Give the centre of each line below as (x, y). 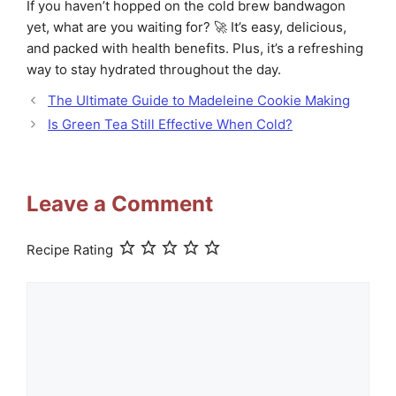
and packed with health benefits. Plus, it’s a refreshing (195, 48)
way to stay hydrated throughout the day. (154, 69)
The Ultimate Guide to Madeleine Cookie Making (199, 100)
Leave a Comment (120, 203)
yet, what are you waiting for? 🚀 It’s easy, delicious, (187, 27)
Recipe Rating (70, 249)
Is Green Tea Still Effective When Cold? (170, 124)
